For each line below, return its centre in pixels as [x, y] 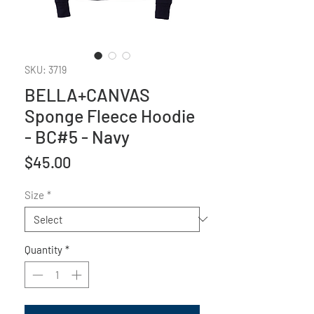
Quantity [43, 249]
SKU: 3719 [46, 69]
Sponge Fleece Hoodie [110, 115]
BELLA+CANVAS [87, 94]
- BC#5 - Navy [77, 136]
